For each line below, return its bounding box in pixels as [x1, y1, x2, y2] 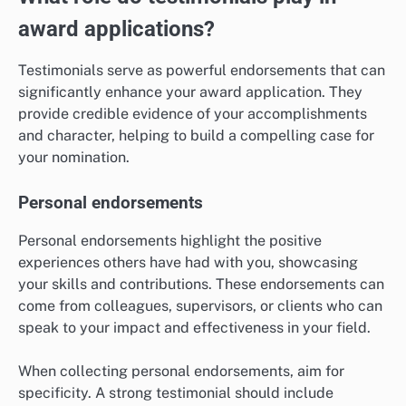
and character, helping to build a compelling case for [18, 127, 374, 145]
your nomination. [18, 149, 130, 167]
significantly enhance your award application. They [18, 83, 362, 101]
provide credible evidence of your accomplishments [18, 105, 367, 123]
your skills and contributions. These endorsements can [18, 275, 384, 294]
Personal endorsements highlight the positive [18, 232, 322, 250]
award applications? [18, 16, 215, 43]
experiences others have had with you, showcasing [18, 254, 358, 272]
